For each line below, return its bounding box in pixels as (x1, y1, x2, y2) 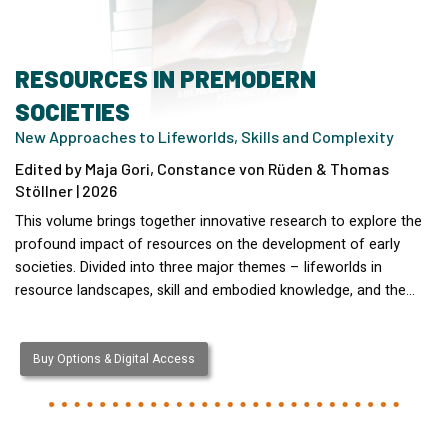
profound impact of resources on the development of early (15, 233, 400, 255)
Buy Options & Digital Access (32, 349, 195, 368)
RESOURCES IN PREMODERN (15, 63, 316, 93)
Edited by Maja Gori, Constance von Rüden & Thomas (15, 158, 389, 178)
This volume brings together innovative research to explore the (15, 210, 422, 232)
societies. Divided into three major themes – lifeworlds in (15, 256, 382, 278)
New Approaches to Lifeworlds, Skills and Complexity (15, 126, 394, 146)
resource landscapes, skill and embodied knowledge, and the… (15, 279, 415, 301)
